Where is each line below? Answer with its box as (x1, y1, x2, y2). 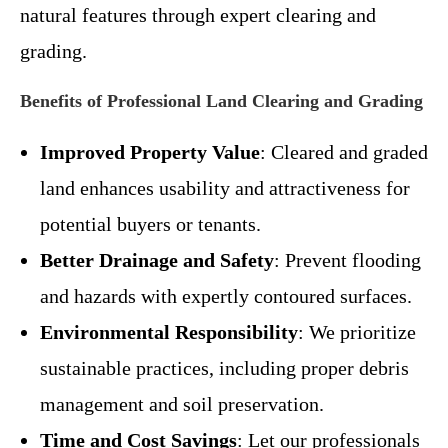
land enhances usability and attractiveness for (40, 176, 410, 199)
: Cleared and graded (260, 140, 428, 163)
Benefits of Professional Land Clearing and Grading (20, 90, 423, 111)
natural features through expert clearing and (20, 3, 376, 26)
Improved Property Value (40, 140, 260, 163)
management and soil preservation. (40, 392, 324, 415)
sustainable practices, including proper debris (40, 356, 409, 379)
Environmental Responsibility (40, 320, 298, 343)
